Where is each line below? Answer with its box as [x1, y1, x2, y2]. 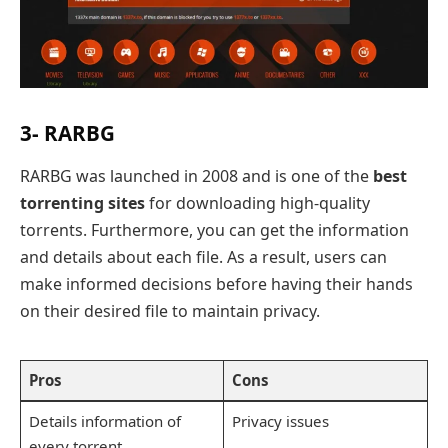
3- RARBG [20, 118, 115, 147]
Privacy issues [231, 411, 329, 432]
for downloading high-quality [145, 192, 370, 215]
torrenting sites [20, 192, 145, 215]
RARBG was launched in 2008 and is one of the [20, 165, 373, 188]
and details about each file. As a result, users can [20, 246, 387, 269]
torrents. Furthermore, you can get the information [20, 219, 409, 242]
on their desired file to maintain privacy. [20, 300, 320, 323]
